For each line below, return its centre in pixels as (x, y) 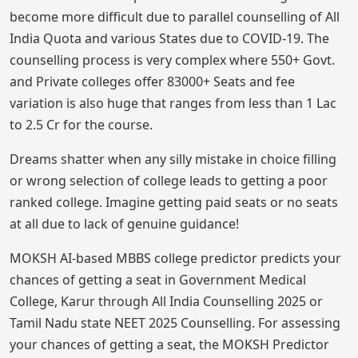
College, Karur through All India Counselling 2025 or (166, 302)
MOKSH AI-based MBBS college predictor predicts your (175, 259)
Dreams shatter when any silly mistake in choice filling (173, 159)
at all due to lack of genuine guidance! (124, 224)
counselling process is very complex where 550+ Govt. (172, 60)
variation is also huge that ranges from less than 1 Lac (173, 103)
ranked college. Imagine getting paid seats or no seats (174, 203)
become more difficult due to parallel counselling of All (175, 17)
